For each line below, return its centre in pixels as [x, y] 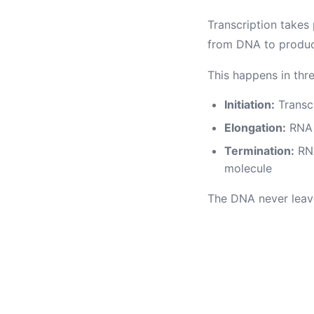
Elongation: [255, 128]
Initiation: [250, 104]
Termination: [259, 151]
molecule [248, 168]
